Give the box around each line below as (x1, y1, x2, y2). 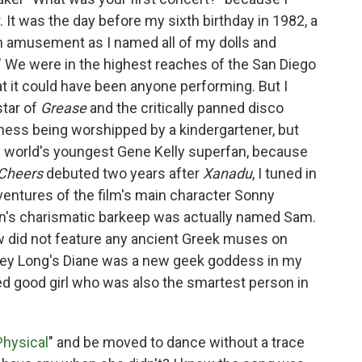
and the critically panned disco (90, 99, 284, 117)
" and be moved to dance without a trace (48, 334, 305, 351)
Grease (40, 99, 90, 117)
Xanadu (203, 165, 252, 183)
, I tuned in (252, 165, 317, 183)
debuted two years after (43, 165, 203, 183)
